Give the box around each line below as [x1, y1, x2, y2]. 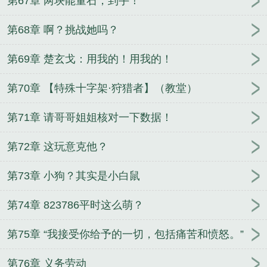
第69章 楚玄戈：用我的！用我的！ [7, 53, 172, 66]
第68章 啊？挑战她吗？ [7, 24, 119, 36]
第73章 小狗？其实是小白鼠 [7, 170, 140, 182]
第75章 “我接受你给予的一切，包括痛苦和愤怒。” [7, 228, 244, 241]
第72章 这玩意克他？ [7, 141, 108, 153]
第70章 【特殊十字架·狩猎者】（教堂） [7, 82, 197, 95]
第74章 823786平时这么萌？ [7, 199, 144, 212]
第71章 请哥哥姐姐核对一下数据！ [7, 111, 172, 124]
